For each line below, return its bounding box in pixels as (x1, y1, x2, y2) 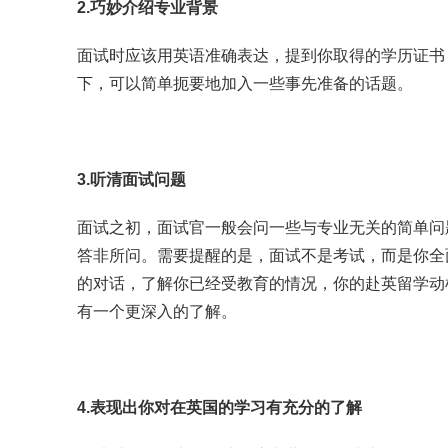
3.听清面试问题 (77, 171, 186, 188)
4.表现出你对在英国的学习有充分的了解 (77, 399, 362, 416)
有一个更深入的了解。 (77, 303, 237, 320)
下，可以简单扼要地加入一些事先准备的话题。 (77, 75, 413, 92)
